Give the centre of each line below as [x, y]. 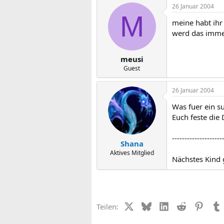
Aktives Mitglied [132, 152]
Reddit [197, 205]
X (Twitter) [151, 205]
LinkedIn [183, 205]
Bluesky [164, 205]
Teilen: [107, 206]
